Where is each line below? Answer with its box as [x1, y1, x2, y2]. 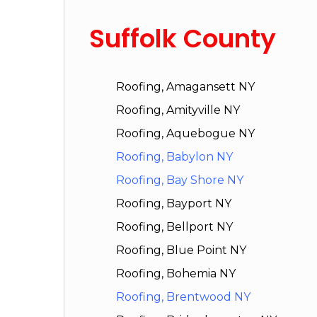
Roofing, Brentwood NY [116, 290, 251, 304]
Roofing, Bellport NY [116, 220, 234, 234]
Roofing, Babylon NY [116, 150, 234, 164]
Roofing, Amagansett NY [116, 80, 255, 94]
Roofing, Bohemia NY [116, 267, 236, 281]
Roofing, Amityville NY [116, 103, 241, 117]
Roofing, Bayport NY [116, 197, 232, 211]
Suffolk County [89, 21, 277, 57]
